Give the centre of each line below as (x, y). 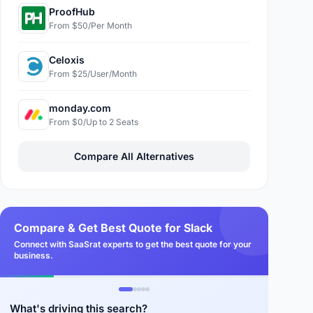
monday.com (80, 108)
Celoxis (67, 60)
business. (34, 255)
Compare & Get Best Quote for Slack (113, 228)
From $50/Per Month (90, 26)
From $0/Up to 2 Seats (94, 122)
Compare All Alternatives (134, 156)
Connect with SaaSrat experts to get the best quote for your (133, 244)
